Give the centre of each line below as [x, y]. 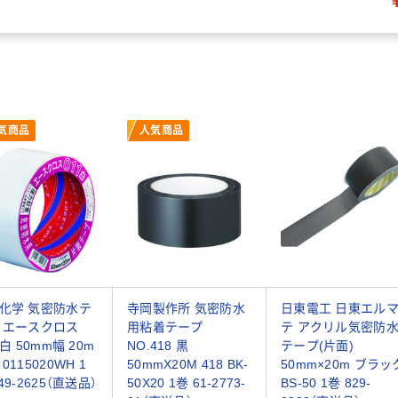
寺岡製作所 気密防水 [186, 308]
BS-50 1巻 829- [326, 382]
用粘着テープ [165, 326]
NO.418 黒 [158, 345]
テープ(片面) [317, 345]
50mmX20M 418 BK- [188, 364]
